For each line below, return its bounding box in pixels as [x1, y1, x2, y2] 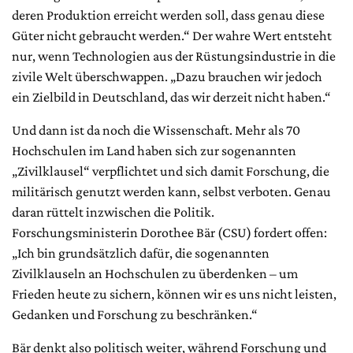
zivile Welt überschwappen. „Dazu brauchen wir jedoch [12, 68, 322, 84]
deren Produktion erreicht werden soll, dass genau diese [12, 6, 325, 23]
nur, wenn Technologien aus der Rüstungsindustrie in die [12, 47, 336, 64]
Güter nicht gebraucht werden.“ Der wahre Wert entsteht [12, 27, 332, 43]
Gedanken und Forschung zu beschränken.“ [12, 306, 258, 322]
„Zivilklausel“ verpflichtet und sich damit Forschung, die [12, 162, 329, 179]
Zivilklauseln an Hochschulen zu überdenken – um [12, 265, 298, 281]
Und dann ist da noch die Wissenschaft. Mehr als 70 [12, 121, 300, 138]
